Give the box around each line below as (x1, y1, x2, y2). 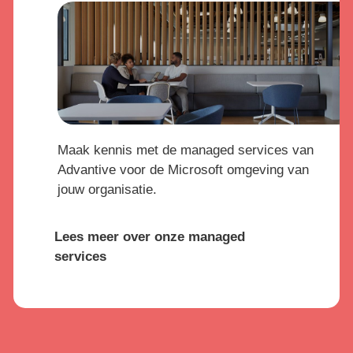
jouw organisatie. (57, 182, 157, 198)
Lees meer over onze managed (54, 229, 245, 244)
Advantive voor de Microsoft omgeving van (57, 162, 309, 178)
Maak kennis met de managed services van (57, 143, 314, 158)
